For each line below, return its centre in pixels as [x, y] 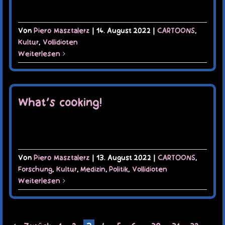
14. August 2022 [123, 30]
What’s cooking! [60, 103]
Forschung [35, 170]
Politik [118, 170]
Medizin [93, 170]
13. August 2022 [124, 158]
